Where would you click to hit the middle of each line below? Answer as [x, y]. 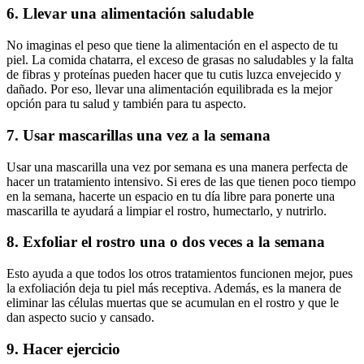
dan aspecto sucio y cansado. [80, 317]
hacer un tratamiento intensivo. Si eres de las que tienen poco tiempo [181, 181]
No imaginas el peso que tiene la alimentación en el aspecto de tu [172, 45]
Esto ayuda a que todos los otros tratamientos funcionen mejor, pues [180, 273]
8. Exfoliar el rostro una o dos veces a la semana [166, 242]
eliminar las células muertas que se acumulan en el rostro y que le [173, 302]
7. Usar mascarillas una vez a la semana [139, 135]
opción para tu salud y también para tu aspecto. [126, 104]
